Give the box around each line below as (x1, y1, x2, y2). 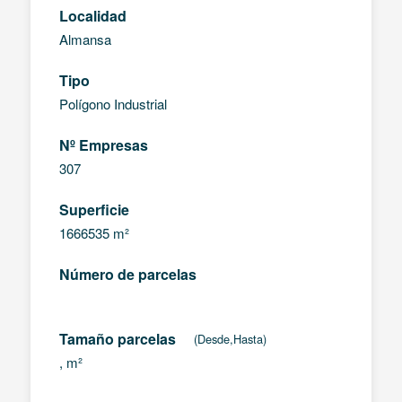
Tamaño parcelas (58, 328, 176, 350)
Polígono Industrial (58, 94, 167, 114)
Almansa (58, 30, 111, 49)
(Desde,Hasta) (193, 330, 267, 348)
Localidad (58, 5, 127, 27)
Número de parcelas (58, 264, 197, 285)
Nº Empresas (58, 135, 148, 156)
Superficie (58, 199, 129, 221)
